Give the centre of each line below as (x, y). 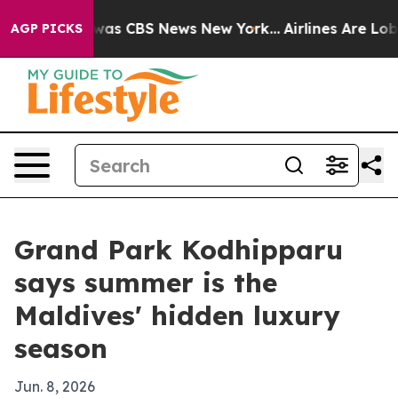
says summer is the (146, 283)
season (61, 348)
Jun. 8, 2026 (55, 386)
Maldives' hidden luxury (177, 315)
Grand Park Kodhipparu (179, 250)
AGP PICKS (47, 28)
